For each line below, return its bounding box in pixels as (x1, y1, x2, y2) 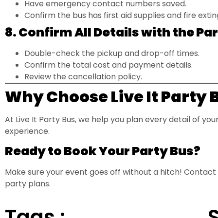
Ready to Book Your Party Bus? (5, 142, 200, 160)
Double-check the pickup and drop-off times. (24, 47, 200, 59)
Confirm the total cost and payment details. (24, 59, 193, 71)
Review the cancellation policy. (24, 71, 142, 82)
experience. (5, 125, 50, 137)
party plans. (5, 178, 51, 189)
